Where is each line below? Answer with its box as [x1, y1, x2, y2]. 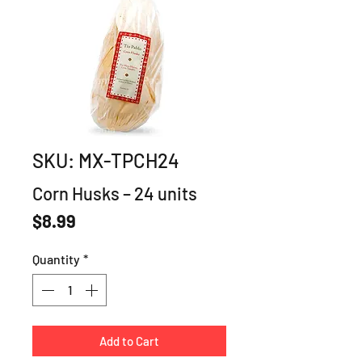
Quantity [32, 251, 80, 267]
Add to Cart [99, 334, 159, 349]
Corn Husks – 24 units [32, 183, 197, 204]
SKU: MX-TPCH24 [32, 149, 179, 173]
